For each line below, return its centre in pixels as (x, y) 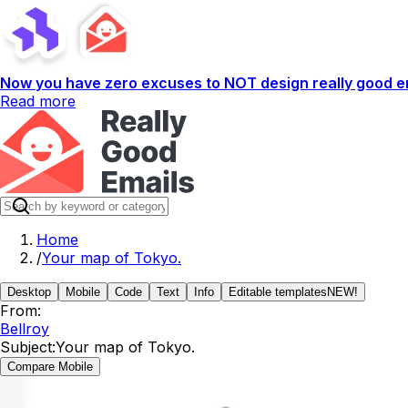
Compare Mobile (50, 367)
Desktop (29, 292)
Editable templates (278, 292)
